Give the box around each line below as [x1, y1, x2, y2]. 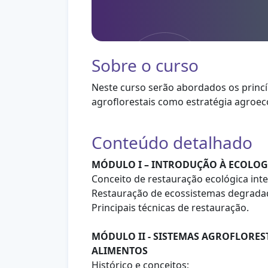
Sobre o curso [91, 54, 199, 77]
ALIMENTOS [91, 244, 148, 257]
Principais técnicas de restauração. [91, 201, 249, 214]
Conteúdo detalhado [91, 131, 252, 154]
